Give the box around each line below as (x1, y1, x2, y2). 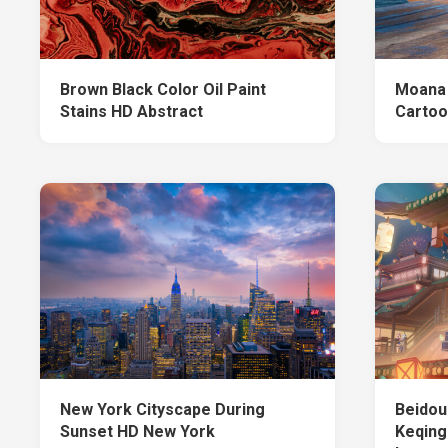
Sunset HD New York (60, 422, 215, 442)
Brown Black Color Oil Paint (60, 79, 266, 99)
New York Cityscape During (60, 400, 265, 420)
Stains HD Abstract (60, 101, 203, 121)
